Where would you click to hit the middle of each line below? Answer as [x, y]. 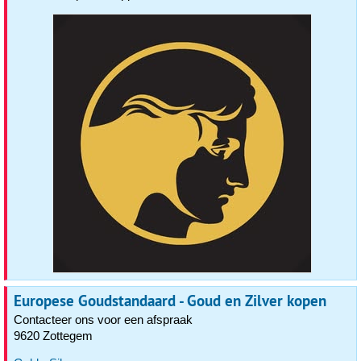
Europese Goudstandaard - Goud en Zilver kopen [170, 301]
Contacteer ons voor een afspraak [103, 320]
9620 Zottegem [53, 336]
